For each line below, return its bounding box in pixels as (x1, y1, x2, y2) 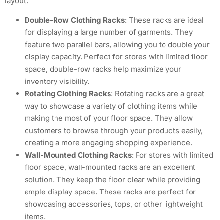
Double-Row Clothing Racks (25, 15, 125, 25)
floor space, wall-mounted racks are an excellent (25, 163, 195, 172)
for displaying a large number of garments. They (25, 27, 192, 37)
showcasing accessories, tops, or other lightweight (25, 199, 203, 209)
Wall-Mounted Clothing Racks (25, 150, 132, 160)
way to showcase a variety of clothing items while (25, 101, 197, 111)
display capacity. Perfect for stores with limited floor (25, 52, 208, 62)
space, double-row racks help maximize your (25, 64, 181, 74)
